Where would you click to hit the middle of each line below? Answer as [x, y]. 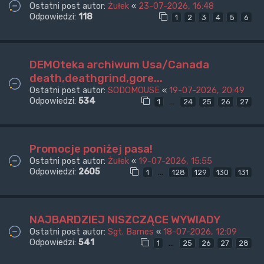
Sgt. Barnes [131, 231]
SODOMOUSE [134, 90]
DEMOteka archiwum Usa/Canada [119, 65]
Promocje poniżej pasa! [91, 148]
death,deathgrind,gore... [96, 78]
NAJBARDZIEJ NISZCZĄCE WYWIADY [125, 219]
